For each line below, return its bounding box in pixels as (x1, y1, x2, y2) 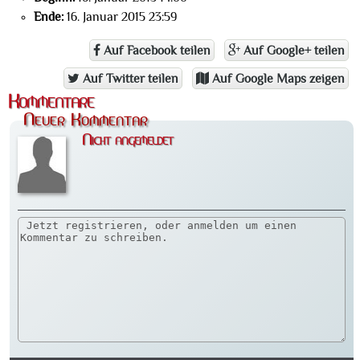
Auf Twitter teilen (80, 72, 178, 86)
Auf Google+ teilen (240, 44, 345, 58)
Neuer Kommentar (23, 112, 148, 129)
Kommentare (8, 92, 94, 112)
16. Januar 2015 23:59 (63, 10, 177, 24)
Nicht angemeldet (82, 133, 173, 149)
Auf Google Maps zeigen (209, 72, 345, 86)
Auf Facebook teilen (100, 44, 211, 58)
